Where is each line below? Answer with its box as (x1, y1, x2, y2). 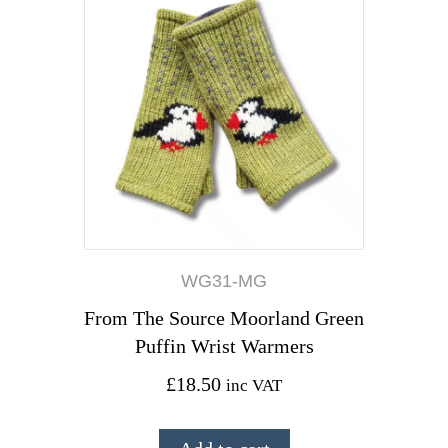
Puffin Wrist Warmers (134, 334, 314, 357)
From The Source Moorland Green (84, 306, 364, 329)
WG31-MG (181, 270, 267, 291)
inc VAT (226, 375, 282, 395)
